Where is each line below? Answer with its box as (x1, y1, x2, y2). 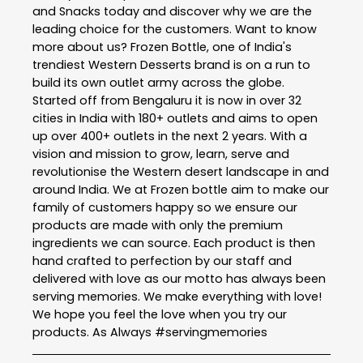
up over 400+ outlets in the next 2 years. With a (32, 128, 307, 144)
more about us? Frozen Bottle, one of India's (32, 39, 292, 55)
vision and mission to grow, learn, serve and (32, 146, 289, 162)
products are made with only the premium (32, 217, 283, 233)
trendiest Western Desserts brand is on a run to (32, 57, 310, 73)
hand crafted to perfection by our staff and (32, 253, 292, 269)
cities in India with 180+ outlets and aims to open (32, 110, 318, 126)
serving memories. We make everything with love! (32, 288, 322, 305)
